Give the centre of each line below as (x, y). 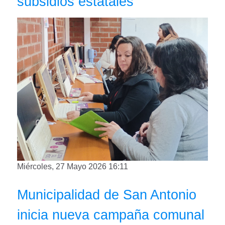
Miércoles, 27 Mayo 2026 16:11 (73, 166)
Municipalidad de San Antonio (107, 195)
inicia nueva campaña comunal (111, 215)
